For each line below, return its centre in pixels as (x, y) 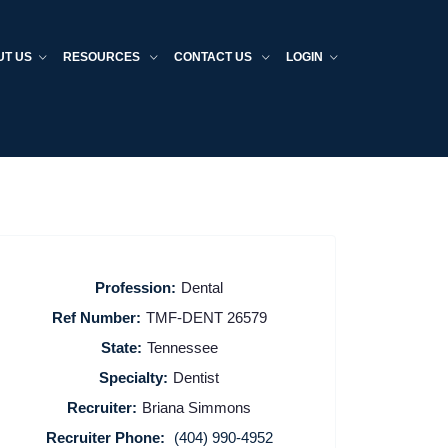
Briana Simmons (197, 407)
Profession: (136, 287)
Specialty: (134, 377)
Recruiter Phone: (105, 437)
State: (121, 347)
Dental (202, 287)
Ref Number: (96, 317)
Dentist (196, 377)
